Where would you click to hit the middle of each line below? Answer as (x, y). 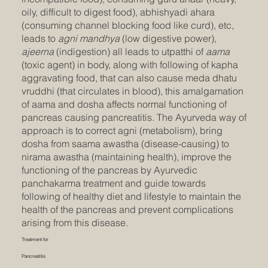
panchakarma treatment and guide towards (113, 183)
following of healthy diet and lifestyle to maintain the (131, 197)
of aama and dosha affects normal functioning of (124, 104)
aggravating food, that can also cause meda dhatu (129, 78)
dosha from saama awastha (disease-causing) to (125, 144)
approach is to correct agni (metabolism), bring (122, 131)
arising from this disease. (74, 223)
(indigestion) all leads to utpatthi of (131, 52)
